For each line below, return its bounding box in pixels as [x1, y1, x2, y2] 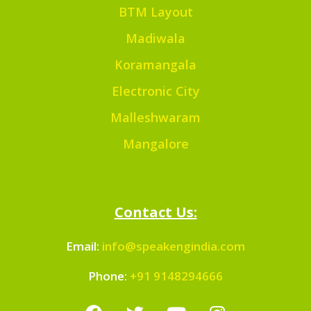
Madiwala [126, 30, 185, 47]
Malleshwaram [110, 109, 201, 126]
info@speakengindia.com [102, 238, 245, 255]
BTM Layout [118, 3, 193, 21]
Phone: [88, 268, 130, 285]
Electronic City [111, 83, 200, 100]
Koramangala [115, 56, 196, 74]
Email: [66, 238, 102, 255]
